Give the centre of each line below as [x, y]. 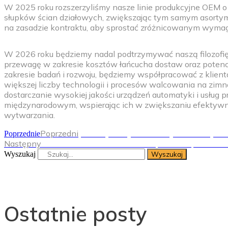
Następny [23, 143]
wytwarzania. [30, 115]
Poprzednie [22, 133]
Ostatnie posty [75, 214]
